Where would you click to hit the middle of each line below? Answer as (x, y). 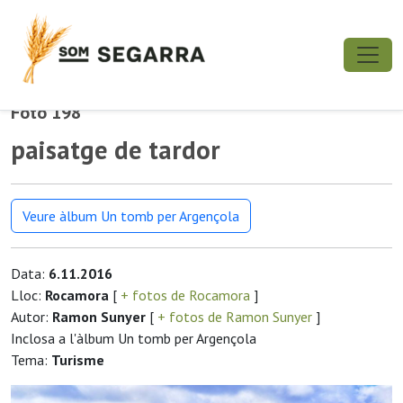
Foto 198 (46, 112)
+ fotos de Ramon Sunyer (235, 317)
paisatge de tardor (116, 150)
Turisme (78, 360)
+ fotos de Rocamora (185, 295)
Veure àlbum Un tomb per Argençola (131, 216)
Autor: (31, 317)
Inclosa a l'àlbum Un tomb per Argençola (134, 338)
